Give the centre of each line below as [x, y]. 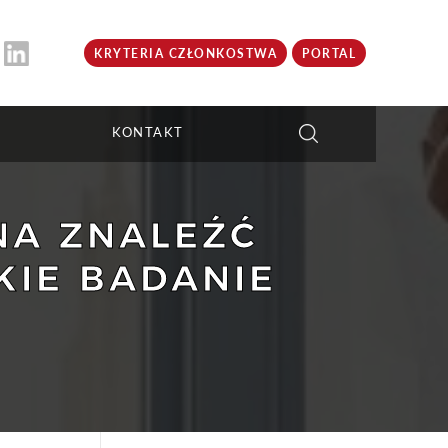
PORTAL [329, 53]
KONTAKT [148, 132]
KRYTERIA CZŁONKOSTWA [185, 53]
